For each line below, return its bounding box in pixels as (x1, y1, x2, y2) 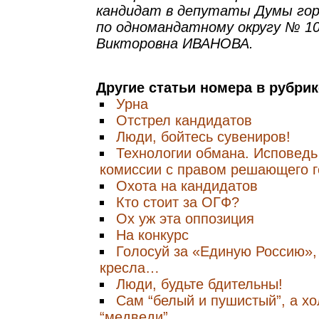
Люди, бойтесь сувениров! (116, 129, 291, 145)
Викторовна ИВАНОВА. (96, 36, 253, 51)
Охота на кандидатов (116, 178, 258, 194)
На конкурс (116, 227, 189, 243)
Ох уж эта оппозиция (116, 211, 254, 226)
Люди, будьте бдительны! (116, 276, 283, 292)
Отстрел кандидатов (116, 113, 252, 128)
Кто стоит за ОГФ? (116, 194, 239, 210)
